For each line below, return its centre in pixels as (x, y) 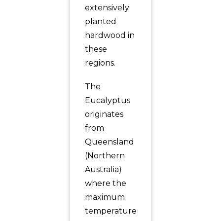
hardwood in (110, 35)
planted (100, 21)
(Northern (105, 156)
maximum (105, 197)
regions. (100, 63)
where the (105, 183)
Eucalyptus (107, 100)
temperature (110, 211)
